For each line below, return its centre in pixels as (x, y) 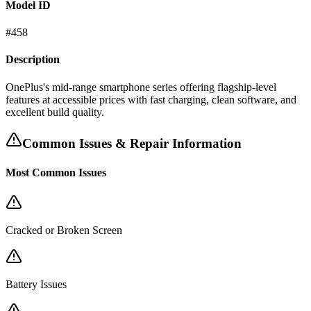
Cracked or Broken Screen (64, 230)
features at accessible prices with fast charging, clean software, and (151, 99)
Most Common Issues (56, 172)
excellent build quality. (55, 112)
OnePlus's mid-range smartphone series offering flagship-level (141, 87)
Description (33, 60)
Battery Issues (36, 284)
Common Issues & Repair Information (132, 144)
